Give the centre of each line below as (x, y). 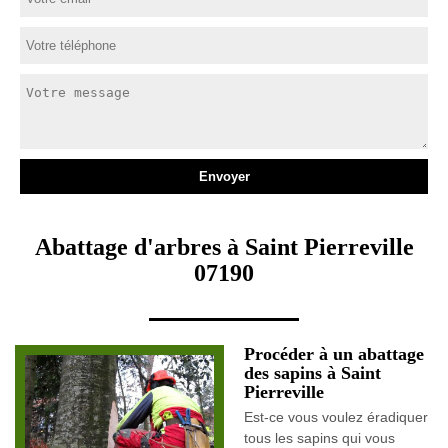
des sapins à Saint (312, 373)
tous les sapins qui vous (319, 438)
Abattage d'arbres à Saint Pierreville (224, 247)
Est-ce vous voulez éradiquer (336, 417)
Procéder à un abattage (334, 354)
